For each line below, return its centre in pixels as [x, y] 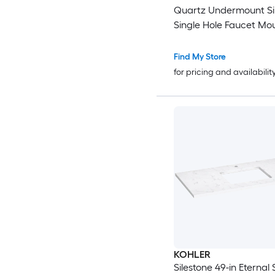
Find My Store [199, 56]
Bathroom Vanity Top [219, 39]
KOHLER [192, 254]
